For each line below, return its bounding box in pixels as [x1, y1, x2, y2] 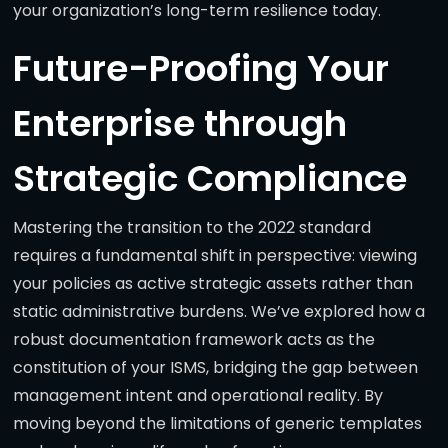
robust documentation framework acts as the [13, 328, 375, 352]
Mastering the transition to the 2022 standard [13, 216, 371, 240]
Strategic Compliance [13, 153, 407, 205]
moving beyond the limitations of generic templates [13, 412, 422, 436]
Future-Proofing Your [13, 43, 389, 95]
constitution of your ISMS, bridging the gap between [13, 356, 418, 380]
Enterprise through [13, 98, 347, 150]
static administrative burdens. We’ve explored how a [13, 300, 425, 324]
